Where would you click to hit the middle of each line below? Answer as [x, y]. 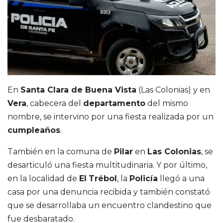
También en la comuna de [61, 151]
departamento [114, 103]
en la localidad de [43, 178]
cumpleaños [34, 130]
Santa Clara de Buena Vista [78, 90]
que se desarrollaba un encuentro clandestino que [110, 205]
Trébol [103, 178]
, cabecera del [55, 103]
